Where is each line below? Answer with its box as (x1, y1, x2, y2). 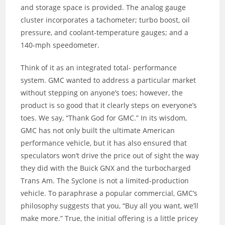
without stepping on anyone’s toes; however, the (21, 88, 183, 98)
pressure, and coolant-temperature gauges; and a (21, 28, 189, 38)
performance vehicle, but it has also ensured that (21, 138, 187, 148)
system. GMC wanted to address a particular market (21, 75, 196, 85)
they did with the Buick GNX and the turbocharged (21, 163, 191, 173)
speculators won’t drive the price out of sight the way (21, 151, 199, 161)
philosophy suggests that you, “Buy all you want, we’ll (21, 201, 199, 211)
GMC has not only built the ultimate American (21, 126, 175, 136)
